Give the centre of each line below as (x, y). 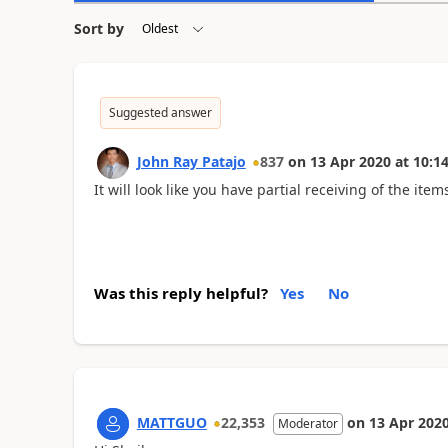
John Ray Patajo (191, 161)
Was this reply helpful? (180, 293)
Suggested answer (160, 112)
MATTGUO (171, 422)
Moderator (307, 423)
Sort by (98, 28)
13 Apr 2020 (350, 161)
